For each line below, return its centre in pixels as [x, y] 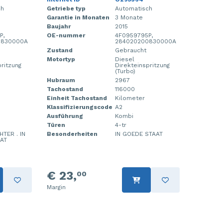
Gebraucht [130, 50]
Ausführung [65, 116]
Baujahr [58, 26]
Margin [56, 187]
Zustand [59, 50]
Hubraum [61, 80]
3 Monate [129, 17]
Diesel [124, 59]
